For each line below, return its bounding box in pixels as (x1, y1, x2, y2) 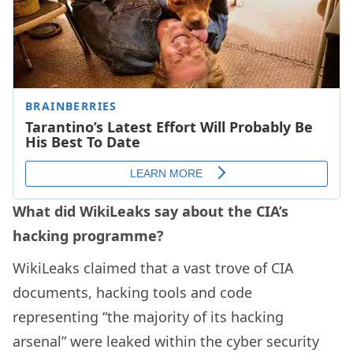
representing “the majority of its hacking (13, 307, 284, 327)
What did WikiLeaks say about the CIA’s (13, 202, 288, 221)
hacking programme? (13, 226, 164, 246)
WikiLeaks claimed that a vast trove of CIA (13, 258, 294, 278)
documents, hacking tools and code (13, 283, 252, 303)
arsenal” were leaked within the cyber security (13, 332, 319, 351)
